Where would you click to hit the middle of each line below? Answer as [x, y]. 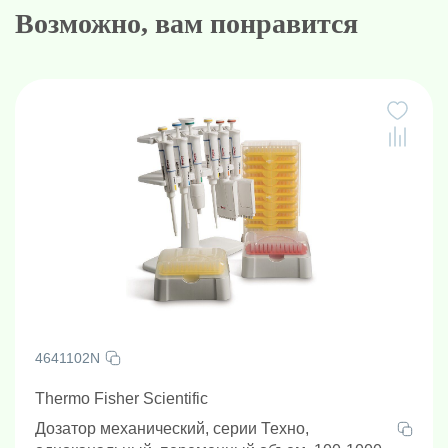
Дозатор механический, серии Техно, [172, 428]
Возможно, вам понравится [186, 23]
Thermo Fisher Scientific [121, 398]
